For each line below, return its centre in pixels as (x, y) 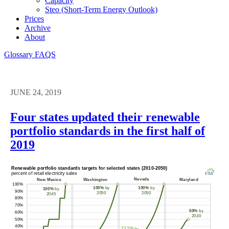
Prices (34, 18)
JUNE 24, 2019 (36, 92)
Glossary (19, 54)
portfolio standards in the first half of (108, 131)
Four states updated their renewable (105, 117)
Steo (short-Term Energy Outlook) (101, 9)
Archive (38, 28)
